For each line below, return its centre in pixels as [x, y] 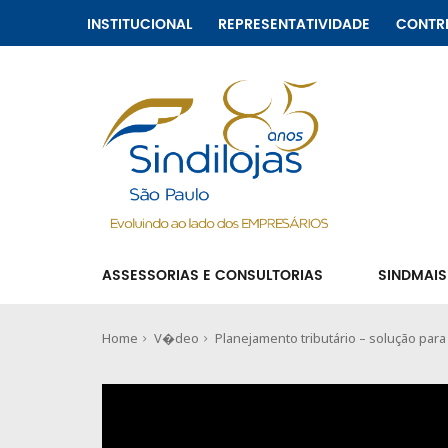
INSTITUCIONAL [139, 24]
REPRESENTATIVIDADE [294, 24]
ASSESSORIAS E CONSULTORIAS [212, 275]
